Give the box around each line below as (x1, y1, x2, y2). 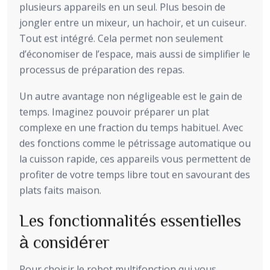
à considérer (19, 233, 110, 250)
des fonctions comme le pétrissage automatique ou (19, 136, 251, 150)
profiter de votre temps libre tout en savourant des (19, 168, 250, 181)
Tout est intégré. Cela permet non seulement (19, 31, 223, 45)
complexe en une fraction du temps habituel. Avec (19, 121, 243, 134)
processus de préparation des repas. (19, 63, 184, 77)
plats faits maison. (19, 183, 101, 197)
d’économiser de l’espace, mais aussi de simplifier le (19, 47, 250, 61)
